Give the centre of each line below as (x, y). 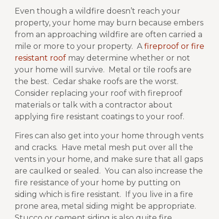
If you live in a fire (159, 194)
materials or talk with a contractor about (94, 105)
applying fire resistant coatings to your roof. (99, 117)
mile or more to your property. (74, 46)
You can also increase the (154, 171)
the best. (32, 82)
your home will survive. (60, 70)
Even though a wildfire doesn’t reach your (98, 11)
